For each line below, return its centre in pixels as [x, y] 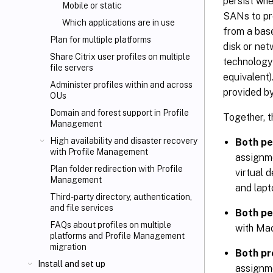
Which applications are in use [119, 23]
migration [68, 247]
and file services [82, 208]
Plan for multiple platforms [101, 40]
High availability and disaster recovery [124, 141]
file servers [72, 68]
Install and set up [72, 264]
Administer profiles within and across [121, 85]
